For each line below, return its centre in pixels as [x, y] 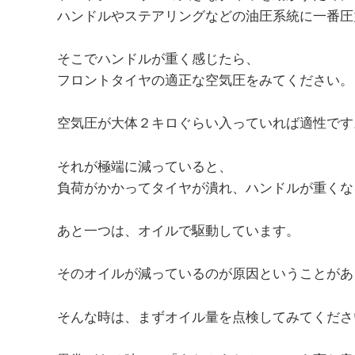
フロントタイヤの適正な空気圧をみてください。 [205, 80]
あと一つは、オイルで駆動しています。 [178, 231]
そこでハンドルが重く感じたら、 [158, 59]
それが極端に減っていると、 [145, 166]
